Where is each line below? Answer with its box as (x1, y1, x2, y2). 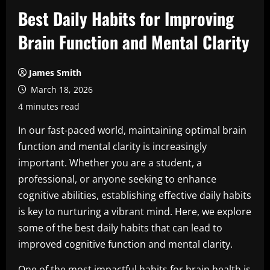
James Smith (29, 67, 81, 78)
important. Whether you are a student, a (18, 156, 202, 169)
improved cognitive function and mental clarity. (18, 237, 233, 251)
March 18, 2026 (28, 84, 93, 95)
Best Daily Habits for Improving (18, 6, 234, 31)
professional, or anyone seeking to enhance (18, 172, 216, 186)
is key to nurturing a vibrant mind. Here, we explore (18, 205, 251, 218)
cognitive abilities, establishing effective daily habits (18, 189, 251, 202)
